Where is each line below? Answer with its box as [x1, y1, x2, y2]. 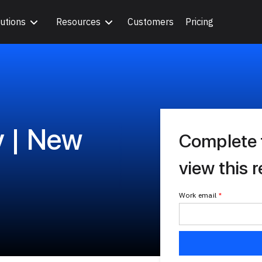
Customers [127, 16, 174, 27]
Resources [56, 16, 101, 27]
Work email [179, 191, 219, 199]
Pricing [185, 16, 214, 27]
